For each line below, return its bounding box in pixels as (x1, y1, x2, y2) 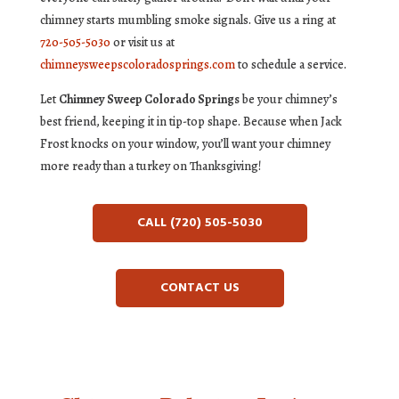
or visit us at (110, 34, 175, 52)
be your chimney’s (239, 91, 338, 109)
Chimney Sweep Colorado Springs (58, 91, 240, 109)
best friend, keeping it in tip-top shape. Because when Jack (39, 113, 342, 131)
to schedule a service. (234, 56, 346, 74)
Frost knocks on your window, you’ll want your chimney (39, 135, 330, 153)
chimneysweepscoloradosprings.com (39, 56, 235, 74)
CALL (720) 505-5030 (136, 213, 263, 234)
